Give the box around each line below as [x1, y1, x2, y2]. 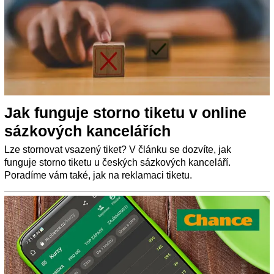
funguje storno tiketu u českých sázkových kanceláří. [4, 157, 231, 168]
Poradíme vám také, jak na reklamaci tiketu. [4, 170, 192, 181]
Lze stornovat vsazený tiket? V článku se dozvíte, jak [4, 144, 231, 155]
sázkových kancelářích [4, 122, 171, 140]
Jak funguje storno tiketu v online [4, 104, 246, 122]
